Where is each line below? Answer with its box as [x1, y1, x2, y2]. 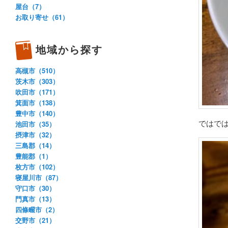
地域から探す [36, 41, 103, 56]
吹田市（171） [15, 87, 59, 97]
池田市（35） [15, 119, 55, 129]
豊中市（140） [15, 108, 59, 118]
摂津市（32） [15, 129, 55, 139]
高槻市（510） [15, 65, 59, 75]
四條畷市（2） [15, 204, 59, 214]
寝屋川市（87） [15, 172, 62, 182]
